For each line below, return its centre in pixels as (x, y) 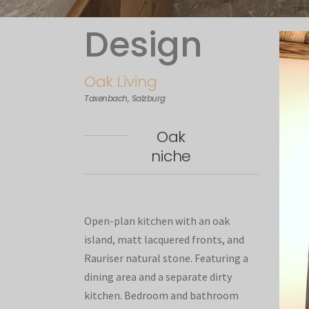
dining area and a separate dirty (158, 276)
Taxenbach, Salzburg (125, 98)
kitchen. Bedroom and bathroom (161, 295)
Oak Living (120, 81)
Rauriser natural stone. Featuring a (166, 258)
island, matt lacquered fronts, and (164, 239)
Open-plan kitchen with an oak (157, 220)
